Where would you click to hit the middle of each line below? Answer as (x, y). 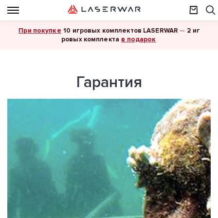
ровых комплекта (90, 39)
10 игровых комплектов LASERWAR (120, 31)
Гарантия (109, 82)
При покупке (40, 30)
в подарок (139, 39)
